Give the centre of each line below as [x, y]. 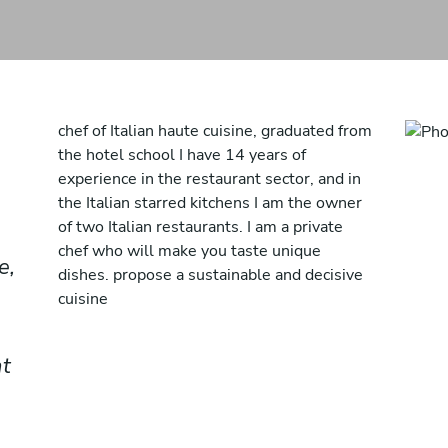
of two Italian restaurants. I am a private [200, 227]
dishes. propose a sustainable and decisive [210, 275]
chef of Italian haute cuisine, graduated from [215, 131]
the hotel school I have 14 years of [182, 155]
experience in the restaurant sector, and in [209, 179]
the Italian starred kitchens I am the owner [210, 203]
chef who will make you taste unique [189, 251]
